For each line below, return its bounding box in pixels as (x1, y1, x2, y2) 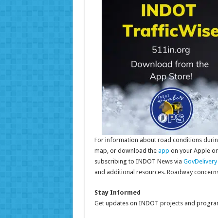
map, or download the (94, 147, 158, 155)
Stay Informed (94, 189, 141, 197)
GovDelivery (183, 158, 217, 165)
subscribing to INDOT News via (94, 158, 183, 165)
